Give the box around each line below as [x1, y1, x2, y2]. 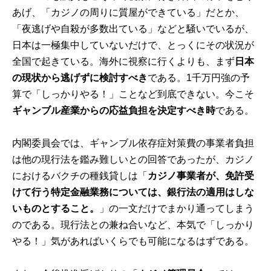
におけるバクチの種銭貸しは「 [12, 170, 148, 181]
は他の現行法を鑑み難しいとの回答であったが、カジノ [12, 154, 255, 165]
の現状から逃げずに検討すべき [12, 72, 148, 83]
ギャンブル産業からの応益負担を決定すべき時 [12, 105, 216, 116]
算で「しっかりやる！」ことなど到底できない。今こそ [12, 88, 255, 99]
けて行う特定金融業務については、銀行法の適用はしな [12, 186, 255, 197]
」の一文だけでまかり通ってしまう [99, 203, 255, 214]
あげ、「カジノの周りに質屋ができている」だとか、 [12, 7, 245, 18]
